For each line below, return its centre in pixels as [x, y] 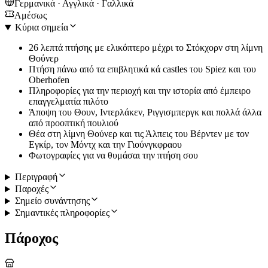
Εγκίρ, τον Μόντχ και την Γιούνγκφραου [105, 145]
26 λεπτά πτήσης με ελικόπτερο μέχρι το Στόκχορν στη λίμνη [146, 48]
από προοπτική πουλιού [74, 123]
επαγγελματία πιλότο [68, 102]
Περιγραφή [36, 177]
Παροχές [31, 189]
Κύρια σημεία [41, 28]
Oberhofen [49, 80]
